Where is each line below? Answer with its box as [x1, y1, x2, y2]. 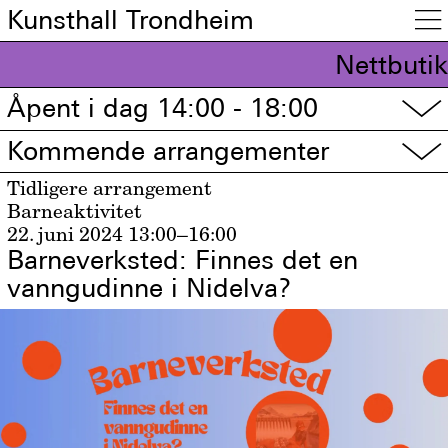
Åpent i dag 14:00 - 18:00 [7, 93, 319, 124]
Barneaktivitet [7, 199, 143, 224]
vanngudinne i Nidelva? [7, 273, 293, 304]
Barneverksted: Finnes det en [7, 245, 359, 276]
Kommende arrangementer [7, 135, 330, 166]
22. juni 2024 [7, 222, 124, 247]
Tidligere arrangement [7, 176, 213, 201]
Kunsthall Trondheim [7, 4, 255, 35]
